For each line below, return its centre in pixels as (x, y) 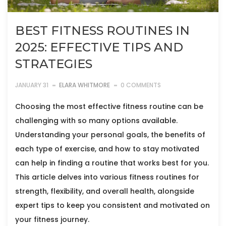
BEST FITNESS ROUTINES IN (102, 31)
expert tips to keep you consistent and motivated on (112, 206)
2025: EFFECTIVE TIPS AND (99, 47)
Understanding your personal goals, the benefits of (110, 135)
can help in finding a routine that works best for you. (112, 163)
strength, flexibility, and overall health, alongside (105, 191)
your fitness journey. (52, 220)
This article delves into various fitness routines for (107, 177)
